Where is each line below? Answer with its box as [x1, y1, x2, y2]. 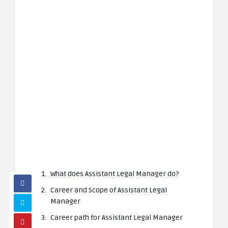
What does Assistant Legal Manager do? [50, 169, 179, 178]
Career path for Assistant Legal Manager [50, 213, 183, 222]
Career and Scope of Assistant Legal [50, 186, 167, 194]
